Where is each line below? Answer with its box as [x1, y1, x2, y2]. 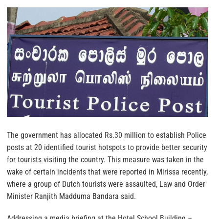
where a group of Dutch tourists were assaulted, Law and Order [7, 179, 205, 189]
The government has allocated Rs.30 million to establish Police [7, 130, 206, 140]
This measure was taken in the [106, 154, 204, 164]
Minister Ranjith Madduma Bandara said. [7, 191, 136, 201]
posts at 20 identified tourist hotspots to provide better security [7, 142, 207, 152]
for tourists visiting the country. [7, 154, 106, 164]
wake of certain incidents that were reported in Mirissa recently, [7, 167, 208, 176]
